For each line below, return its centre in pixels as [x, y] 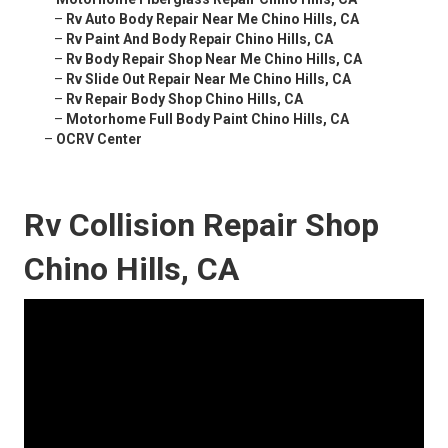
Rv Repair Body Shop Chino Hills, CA [184, 99]
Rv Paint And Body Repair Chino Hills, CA [199, 39]
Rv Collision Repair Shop [201, 225]
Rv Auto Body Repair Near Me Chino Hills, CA [212, 19]
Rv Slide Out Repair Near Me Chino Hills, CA [208, 79]
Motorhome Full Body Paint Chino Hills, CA [207, 119]
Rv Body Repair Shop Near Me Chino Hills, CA [214, 59]
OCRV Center [99, 139]
